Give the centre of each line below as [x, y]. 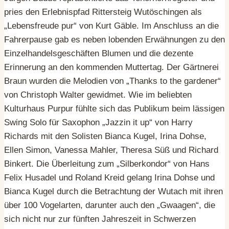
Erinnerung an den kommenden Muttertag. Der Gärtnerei [111, 67]
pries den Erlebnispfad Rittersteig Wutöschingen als [103, 12]
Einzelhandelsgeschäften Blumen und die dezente [99, 53]
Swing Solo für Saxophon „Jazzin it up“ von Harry [98, 122]
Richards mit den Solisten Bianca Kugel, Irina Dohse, [105, 136]
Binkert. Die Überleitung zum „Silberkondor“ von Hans [107, 164]
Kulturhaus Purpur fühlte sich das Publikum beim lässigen [114, 108]
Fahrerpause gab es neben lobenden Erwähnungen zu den [114, 39]
